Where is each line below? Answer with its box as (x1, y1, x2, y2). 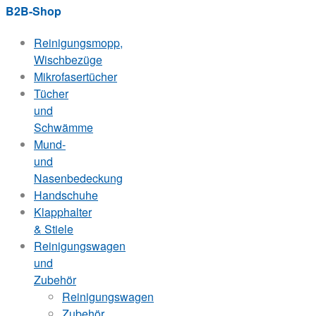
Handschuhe (34, 187, 98, 204)
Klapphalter (34, 204, 92, 221)
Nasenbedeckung (34, 170, 123, 187)
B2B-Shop (6, 2, 61, 19)
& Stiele (34, 221, 73, 238)
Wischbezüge (34, 51, 102, 68)
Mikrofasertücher (34, 68, 117, 85)
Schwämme (34, 119, 93, 136)
